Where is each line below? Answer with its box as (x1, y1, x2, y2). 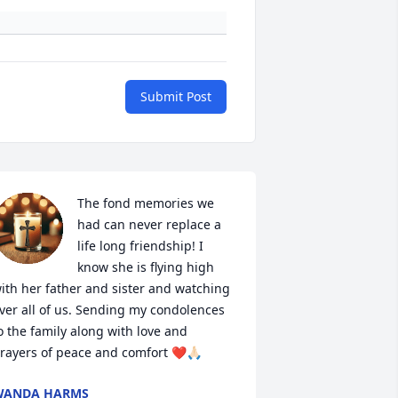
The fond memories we (76, 195, 214, 212)
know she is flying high (76, 259, 214, 276)
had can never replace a (76, 216, 221, 234)
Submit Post (140, 88, 211, 106)
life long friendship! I (76, 237, 203, 255)
